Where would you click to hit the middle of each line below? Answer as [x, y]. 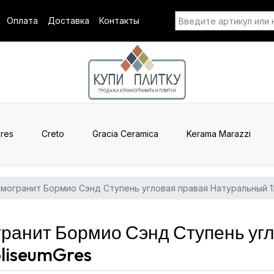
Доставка [68, 20]
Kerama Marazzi [219, 134]
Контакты [119, 20]
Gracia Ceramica [125, 134]
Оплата [22, 20]
